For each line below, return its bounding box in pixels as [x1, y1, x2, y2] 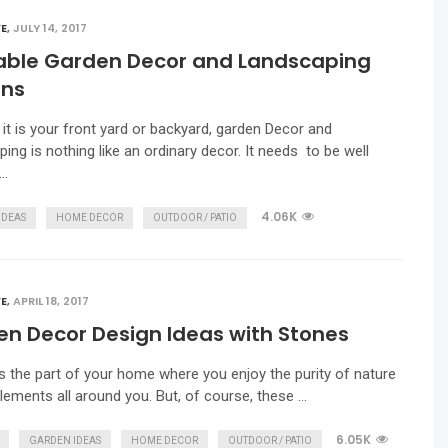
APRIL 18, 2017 [13, 293, 89, 309]
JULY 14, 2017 [13, 20, 87, 36]
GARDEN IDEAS [29, 435, 101, 446]
